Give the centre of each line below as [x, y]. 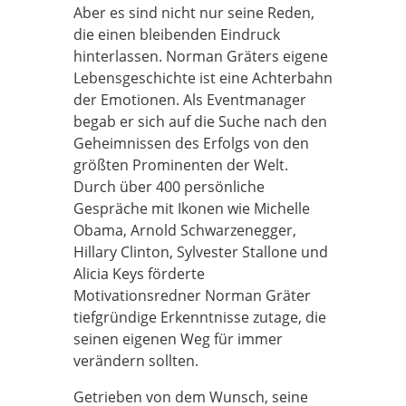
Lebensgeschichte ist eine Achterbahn [203, 78]
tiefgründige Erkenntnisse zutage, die [199, 317]
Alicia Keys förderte [139, 274]
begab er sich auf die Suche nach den [200, 121]
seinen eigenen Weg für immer [178, 339]
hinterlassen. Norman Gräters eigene [200, 56]
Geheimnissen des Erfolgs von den [191, 143]
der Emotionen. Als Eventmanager [189, 100]
